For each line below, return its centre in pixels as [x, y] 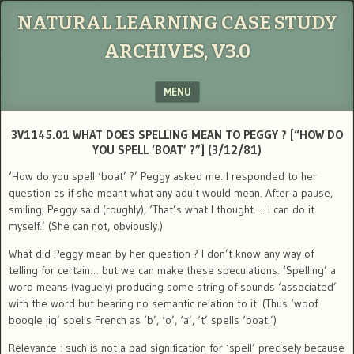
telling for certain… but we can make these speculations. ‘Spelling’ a [172, 270]
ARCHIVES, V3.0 [177, 51]
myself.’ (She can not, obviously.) [86, 226]
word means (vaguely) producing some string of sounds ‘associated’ [173, 287]
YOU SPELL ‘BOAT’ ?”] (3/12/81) [177, 150]
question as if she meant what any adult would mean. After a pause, [171, 193]
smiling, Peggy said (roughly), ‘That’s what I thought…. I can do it [162, 209]
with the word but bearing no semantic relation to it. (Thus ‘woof [163, 303]
